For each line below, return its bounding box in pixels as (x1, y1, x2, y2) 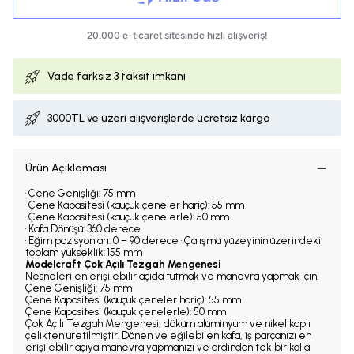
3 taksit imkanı (114, 70, 186, 83)
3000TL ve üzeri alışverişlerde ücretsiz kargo (47, 111, 269, 125)
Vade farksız (47, 70, 114, 83)
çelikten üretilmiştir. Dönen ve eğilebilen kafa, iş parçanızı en (25, 330, 311, 341)
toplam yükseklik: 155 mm (25, 247, 142, 258)
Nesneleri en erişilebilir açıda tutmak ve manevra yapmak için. (25, 270, 318, 282)
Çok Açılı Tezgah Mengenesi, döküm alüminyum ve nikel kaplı (25, 318, 311, 330)
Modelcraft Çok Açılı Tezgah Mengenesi (25, 258, 220, 270)
